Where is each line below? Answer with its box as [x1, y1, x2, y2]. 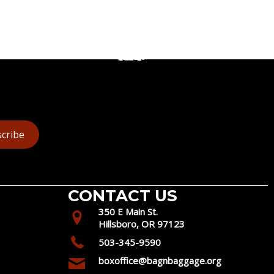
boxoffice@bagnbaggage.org [98, 254, 222, 267]
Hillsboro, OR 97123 [98, 217, 185, 230]
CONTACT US [68, 185, 178, 206]
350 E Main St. [98, 205, 158, 218]
